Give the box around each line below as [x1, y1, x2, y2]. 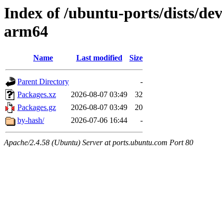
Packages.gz [17, 103, 56, 112]
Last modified [76, 54, 122, 62]
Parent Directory [17, 77, 69, 86]
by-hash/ [17, 116, 44, 125]
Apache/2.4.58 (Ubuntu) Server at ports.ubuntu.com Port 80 [4, 138, 193, 147]
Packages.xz [17, 90, 56, 99]
